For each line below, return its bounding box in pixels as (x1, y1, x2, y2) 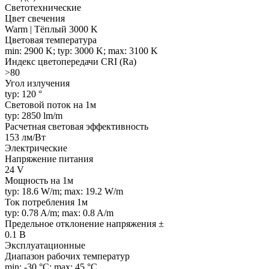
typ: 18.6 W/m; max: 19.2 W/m (5, 186, 123, 196)
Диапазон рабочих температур (5, 250, 130, 261)
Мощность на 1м (5, 175, 73, 186)
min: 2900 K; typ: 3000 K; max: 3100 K (5, 45, 158, 56)
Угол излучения (5, 77, 70, 88)
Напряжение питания (5, 153, 93, 164)
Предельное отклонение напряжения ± (5, 218, 164, 229)
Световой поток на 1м (5, 99, 96, 110)
